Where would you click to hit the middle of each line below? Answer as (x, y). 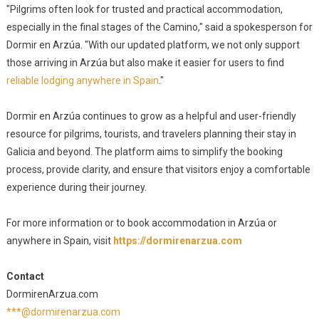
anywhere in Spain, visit (59, 241)
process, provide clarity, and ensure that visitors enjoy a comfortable (158, 169)
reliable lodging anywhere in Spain (82, 80)
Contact (25, 276)
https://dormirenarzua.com (177, 241)
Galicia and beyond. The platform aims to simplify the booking (144, 152)
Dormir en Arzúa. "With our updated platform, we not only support (153, 45)
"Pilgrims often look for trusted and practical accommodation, (144, 9)
